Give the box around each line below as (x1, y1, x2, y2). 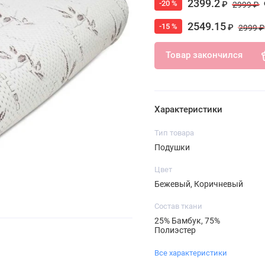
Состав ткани (154, 201, 202, 211)
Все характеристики (154, 248, 227, 257)
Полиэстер (154, 225, 196, 235)
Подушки (154, 142, 190, 152)
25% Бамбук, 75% (154, 215, 220, 225)
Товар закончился (165, 50, 243, 61)
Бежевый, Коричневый (154, 179, 243, 189)
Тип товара (154, 128, 194, 137)
